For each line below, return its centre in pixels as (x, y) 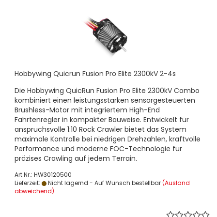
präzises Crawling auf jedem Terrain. (76, 158)
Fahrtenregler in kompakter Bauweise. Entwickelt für (102, 120)
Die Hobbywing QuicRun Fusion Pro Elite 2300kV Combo (107, 91)
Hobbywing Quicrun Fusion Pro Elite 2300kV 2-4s (95, 74)
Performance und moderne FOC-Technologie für (98, 149)
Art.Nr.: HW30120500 (43, 175)
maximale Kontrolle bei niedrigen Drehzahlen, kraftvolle (108, 139)
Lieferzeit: (28, 183)
